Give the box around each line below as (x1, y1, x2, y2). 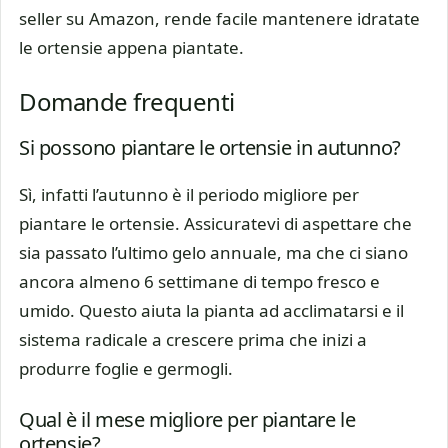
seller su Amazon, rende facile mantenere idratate (19, 7, 420, 31)
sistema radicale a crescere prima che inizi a (19, 327, 367, 351)
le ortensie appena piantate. (19, 36, 244, 60)
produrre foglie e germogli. (19, 356, 233, 380)
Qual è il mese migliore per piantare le (19, 406, 356, 434)
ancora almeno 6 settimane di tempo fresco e (19, 269, 380, 293)
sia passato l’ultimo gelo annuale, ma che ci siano (19, 240, 408, 264)
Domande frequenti (19, 84, 235, 118)
